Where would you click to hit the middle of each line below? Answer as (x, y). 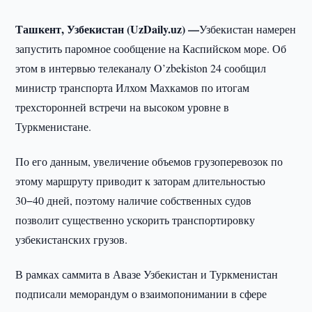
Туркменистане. (54, 126)
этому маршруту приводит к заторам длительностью (141, 181)
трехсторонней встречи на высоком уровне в (123, 107)
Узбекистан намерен (248, 29)
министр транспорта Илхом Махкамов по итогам (133, 87)
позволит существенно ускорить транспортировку (135, 220)
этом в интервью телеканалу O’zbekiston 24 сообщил (141, 68)
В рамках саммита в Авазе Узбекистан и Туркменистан (147, 274)
